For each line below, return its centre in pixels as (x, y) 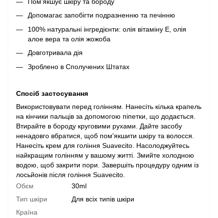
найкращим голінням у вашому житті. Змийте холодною (105, 155)
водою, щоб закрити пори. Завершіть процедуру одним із (107, 165)
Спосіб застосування (52, 93)
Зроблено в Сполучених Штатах (79, 66)
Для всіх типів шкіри (103, 199)
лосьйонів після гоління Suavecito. (71, 174)
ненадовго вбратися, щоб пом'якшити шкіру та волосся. (105, 136)
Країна (27, 212)
